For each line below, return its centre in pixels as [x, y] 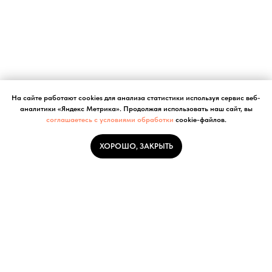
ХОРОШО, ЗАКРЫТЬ [136, 146]
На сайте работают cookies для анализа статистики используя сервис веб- [136, 98]
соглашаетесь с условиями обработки [110, 120]
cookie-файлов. [200, 120]
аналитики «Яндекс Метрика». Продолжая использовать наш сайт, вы [136, 109]
